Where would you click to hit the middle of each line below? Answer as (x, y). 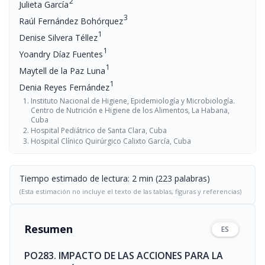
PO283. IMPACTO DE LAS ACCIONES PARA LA (124, 256)
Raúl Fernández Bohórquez (71, 21)
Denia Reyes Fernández (64, 87)
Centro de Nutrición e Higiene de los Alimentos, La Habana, (130, 110)
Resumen (49, 229)
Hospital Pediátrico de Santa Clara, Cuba (99, 130)
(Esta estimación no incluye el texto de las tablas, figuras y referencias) (130, 191)
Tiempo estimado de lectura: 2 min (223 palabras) (115, 178)
